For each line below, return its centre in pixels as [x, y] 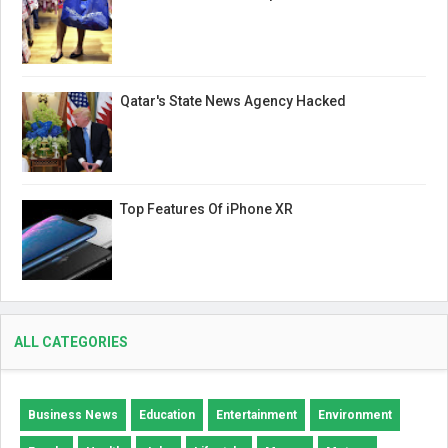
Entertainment [256, 415]
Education [167, 415]
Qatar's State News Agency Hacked [233, 100]
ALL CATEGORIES [71, 342]
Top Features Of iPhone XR [206, 209]
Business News [73, 415]
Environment [355, 415]
